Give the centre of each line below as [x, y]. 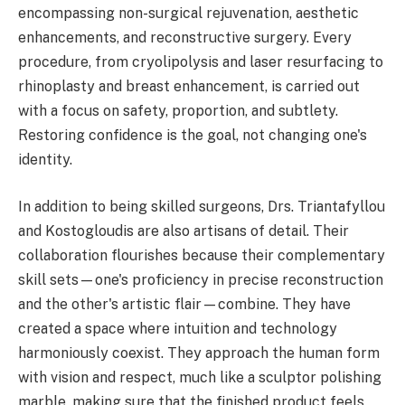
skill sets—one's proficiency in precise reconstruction [201, 279]
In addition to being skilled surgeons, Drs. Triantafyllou [202, 206]
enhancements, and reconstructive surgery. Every [185, 38]
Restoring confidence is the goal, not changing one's [193, 136]
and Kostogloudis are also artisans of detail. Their [184, 231]
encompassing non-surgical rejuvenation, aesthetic [188, 14]
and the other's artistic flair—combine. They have [184, 304]
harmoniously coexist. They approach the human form [199, 353]
